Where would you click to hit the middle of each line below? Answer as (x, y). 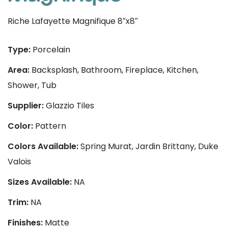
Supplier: (26, 105)
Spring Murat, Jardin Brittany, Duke (148, 146)
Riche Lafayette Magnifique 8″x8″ (73, 21)
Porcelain (50, 49)
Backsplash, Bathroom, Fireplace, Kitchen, (114, 70)
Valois (19, 161)
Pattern (50, 126)
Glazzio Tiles (69, 105)
